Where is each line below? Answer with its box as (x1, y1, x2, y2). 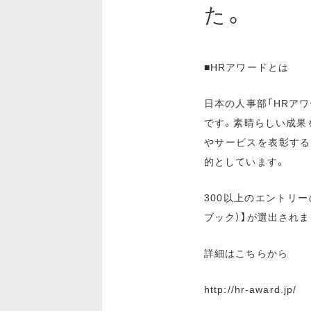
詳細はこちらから (204, 246, 288, 260)
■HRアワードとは (204, 60, 289, 74)
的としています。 (204, 154, 286, 168)
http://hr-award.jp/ (204, 282, 297, 296)
